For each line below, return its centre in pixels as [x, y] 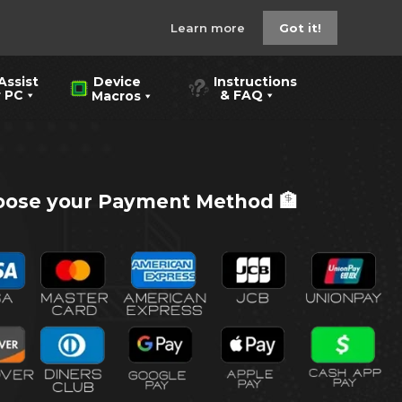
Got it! [300, 28]
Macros [105, 96]
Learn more [210, 28]
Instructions [255, 81]
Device [117, 82]
